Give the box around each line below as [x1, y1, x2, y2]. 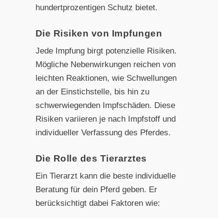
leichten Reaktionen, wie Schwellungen [35, 73, 177, 83]
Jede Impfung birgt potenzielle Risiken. [35, 46, 177, 56]
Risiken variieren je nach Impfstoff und [35, 114, 176, 124]
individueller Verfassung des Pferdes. [35, 128, 171, 138]
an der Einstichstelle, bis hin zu [35, 87, 149, 97]
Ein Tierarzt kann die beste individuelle [35, 171, 176, 181]
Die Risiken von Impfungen [35, 28, 163, 39]
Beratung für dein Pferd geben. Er [35, 185, 157, 195]
